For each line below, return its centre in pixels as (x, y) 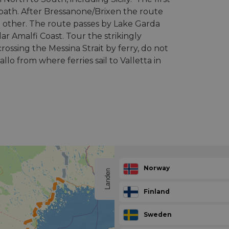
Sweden (158, 215)
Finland (157, 191)
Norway (157, 168)
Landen (107, 179)
